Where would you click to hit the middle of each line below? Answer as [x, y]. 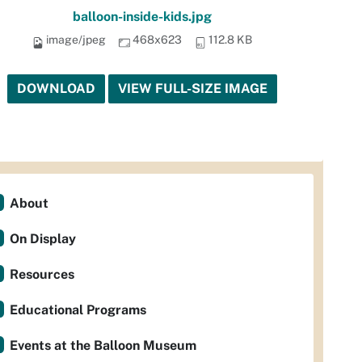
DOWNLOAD [56, 89]
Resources [42, 275]
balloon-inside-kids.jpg [142, 17]
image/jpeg [76, 40]
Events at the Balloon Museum [103, 346]
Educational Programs [78, 310]
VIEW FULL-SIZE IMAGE [193, 89]
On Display [43, 239]
